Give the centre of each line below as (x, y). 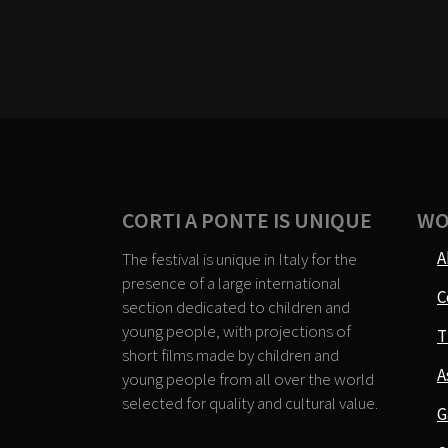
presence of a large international (231, 283)
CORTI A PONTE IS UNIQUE (247, 220)
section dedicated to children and (236, 307)
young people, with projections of (236, 331)
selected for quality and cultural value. (250, 403)
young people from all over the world (248, 379)
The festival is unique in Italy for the (239, 259)
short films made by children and (230, 355)
